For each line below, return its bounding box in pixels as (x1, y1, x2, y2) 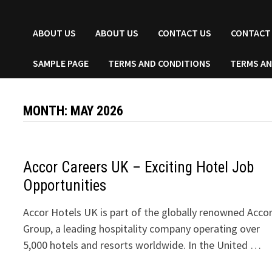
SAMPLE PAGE (33, 57, 89, 69)
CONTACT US (158, 27, 212, 39)
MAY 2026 (70, 103, 124, 118)
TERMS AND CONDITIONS (108, 57, 211, 69)
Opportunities (23, 177, 107, 194)
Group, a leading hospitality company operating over (23, 222, 260, 236)
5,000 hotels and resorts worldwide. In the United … (23, 238, 262, 252)
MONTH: (23, 103, 71, 118)
